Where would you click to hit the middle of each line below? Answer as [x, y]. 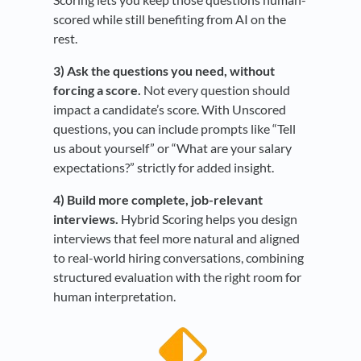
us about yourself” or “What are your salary [172, 147]
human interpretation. [114, 296]
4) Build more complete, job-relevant [158, 199]
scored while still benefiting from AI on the [170, 19]
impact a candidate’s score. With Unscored [170, 109]
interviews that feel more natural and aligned [176, 238]
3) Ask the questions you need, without [164, 70]
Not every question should [216, 89]
